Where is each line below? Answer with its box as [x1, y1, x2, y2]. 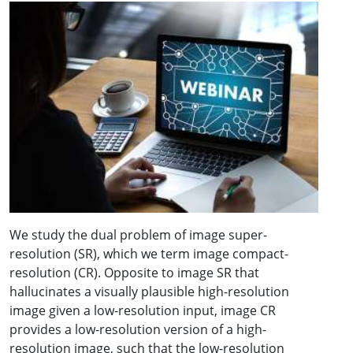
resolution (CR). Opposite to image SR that [9, 263, 259, 281]
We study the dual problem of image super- [9, 225, 267, 243]
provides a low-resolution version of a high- [9, 320, 266, 338]
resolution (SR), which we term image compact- [9, 244, 288, 262]
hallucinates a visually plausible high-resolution [9, 282, 289, 300]
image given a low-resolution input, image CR [9, 301, 276, 319]
